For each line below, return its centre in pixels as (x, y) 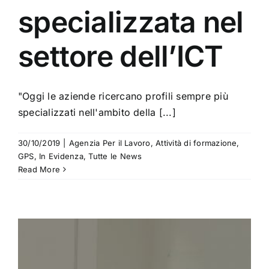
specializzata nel (131, 22)
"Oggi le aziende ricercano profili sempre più (123, 96)
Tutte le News (115, 156)
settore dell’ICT (121, 56)
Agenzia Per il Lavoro (110, 143)
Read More (39, 170)
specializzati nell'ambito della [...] (97, 113)
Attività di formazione (196, 143)
